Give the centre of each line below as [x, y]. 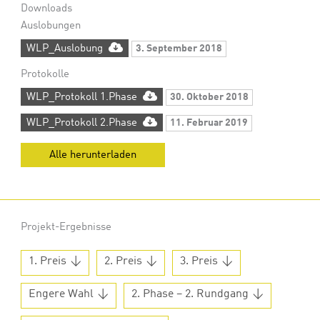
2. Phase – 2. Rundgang [190, 294]
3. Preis [199, 261]
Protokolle [45, 74]
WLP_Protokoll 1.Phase [82, 97]
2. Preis [124, 261]
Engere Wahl [61, 294]
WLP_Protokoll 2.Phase [82, 122]
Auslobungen [51, 25]
